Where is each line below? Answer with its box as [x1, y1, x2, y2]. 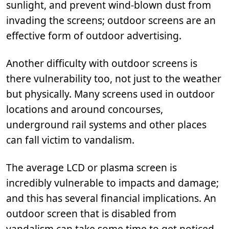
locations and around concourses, [6, 102, 163, 116]
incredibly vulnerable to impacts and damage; [6, 176, 219, 190]
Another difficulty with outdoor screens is [6, 56, 197, 70]
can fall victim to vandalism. [6, 133, 134, 147]
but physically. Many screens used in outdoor [6, 87, 215, 101]
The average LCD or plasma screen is [6, 161, 177, 174]
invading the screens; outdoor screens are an [6, 13, 216, 27]
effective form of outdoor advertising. [6, 29, 181, 42]
